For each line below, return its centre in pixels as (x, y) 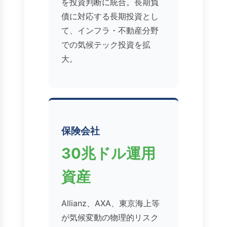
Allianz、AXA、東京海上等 (110, 203)
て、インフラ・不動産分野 (110, 31)
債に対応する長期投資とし (110, 16)
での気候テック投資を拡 (106, 45)
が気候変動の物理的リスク (110, 218)
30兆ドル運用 (108, 154)
